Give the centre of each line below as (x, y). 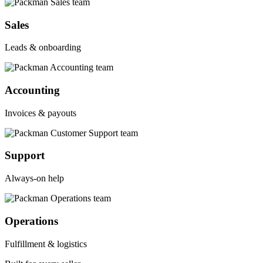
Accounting (32, 90)
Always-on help (34, 178)
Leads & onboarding (43, 48)
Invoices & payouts (41, 113)
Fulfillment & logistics (46, 244)
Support (25, 156)
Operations (31, 221)
